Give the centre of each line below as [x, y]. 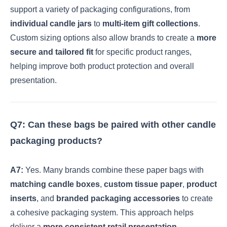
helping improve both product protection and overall [102, 66]
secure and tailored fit [52, 52]
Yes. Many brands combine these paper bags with [113, 170]
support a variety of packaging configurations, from [100, 9]
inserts [23, 198]
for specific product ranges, [142, 52]
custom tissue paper [143, 184]
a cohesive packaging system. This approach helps [102, 212]
